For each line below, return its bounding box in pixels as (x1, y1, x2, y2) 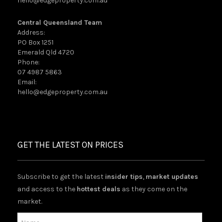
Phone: (17, 58, 40, 67)
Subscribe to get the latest (17, 172, 105, 181)
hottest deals (77, 185, 120, 194)
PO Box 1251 (17, 38, 54, 47)
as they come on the (120, 185, 187, 194)
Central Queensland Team (17, 18, 102, 27)
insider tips (105, 172, 143, 181)
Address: (17, 28, 45, 37)
